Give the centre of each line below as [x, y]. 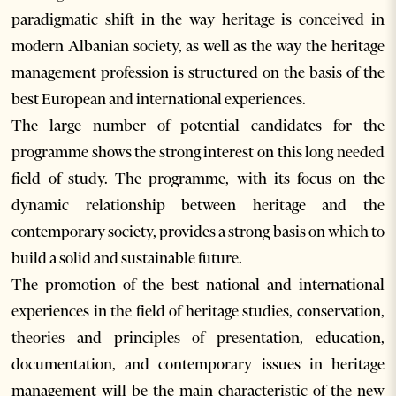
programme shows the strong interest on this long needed [198, 152]
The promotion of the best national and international [198, 285]
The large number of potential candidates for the [198, 126]
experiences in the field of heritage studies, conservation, [198, 312]
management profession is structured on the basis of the [198, 73]
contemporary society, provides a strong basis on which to [198, 232]
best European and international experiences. [159, 99]
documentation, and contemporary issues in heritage [198, 365]
